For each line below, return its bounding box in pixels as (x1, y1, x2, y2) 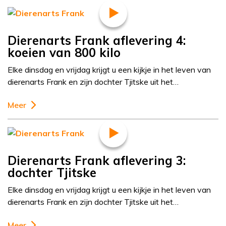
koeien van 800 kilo (8, 45, 121, 60)
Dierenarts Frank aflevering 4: (8, 33, 186, 48)
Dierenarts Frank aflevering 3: (8, 153, 186, 168)
